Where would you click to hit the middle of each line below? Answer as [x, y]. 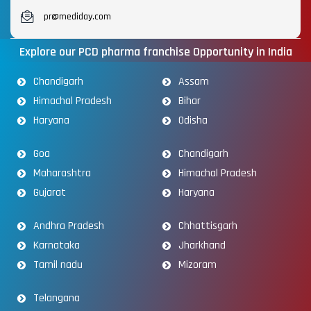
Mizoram [197, 265]
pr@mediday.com [77, 17]
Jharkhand [202, 246]
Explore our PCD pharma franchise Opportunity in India [155, 52]
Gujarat [49, 193]
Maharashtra [62, 174]
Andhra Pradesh [68, 226]
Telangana [56, 299]
